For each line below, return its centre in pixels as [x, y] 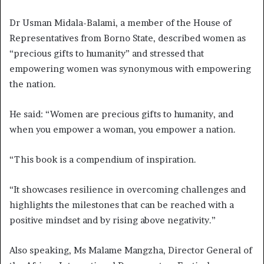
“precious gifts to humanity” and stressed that [107, 54]
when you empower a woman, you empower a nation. [123, 130]
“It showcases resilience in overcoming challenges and [128, 190]
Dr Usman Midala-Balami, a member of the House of [121, 23]
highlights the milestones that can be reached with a [122, 205]
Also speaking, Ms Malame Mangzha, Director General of [131, 250]
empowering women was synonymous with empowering [130, 69]
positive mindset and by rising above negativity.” [113, 220]
